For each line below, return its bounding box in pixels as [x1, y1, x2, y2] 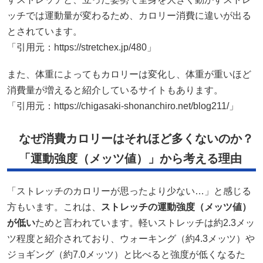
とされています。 [7, 26, 82, 36]
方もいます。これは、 [7, 201, 101, 212]
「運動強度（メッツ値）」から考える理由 [19, 151, 242, 165]
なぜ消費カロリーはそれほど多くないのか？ [19, 131, 254, 145]
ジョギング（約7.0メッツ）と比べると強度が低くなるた [7, 249, 245, 259]
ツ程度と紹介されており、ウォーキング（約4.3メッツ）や [7, 233, 255, 244]
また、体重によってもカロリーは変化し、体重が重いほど [7, 69, 251, 79]
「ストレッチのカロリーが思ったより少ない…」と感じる [7, 186, 251, 196]
